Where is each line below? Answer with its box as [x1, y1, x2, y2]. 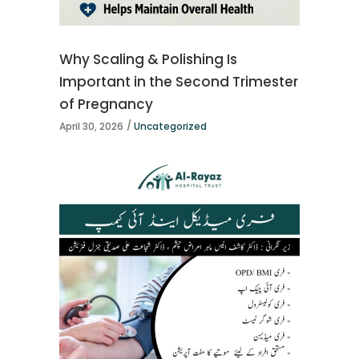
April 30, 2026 [59, 119, 123, 133]
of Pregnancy [59, 95, 153, 115]
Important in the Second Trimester [59, 72, 298, 92]
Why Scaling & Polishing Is [59, 50, 237, 70]
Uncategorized [134, 119, 207, 133]
